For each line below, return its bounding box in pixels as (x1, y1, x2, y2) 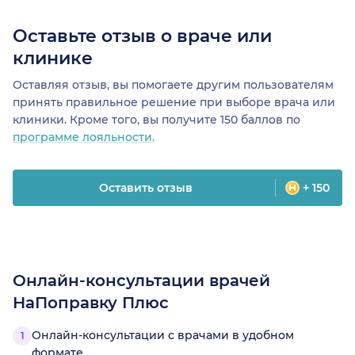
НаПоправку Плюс (13, 293, 169, 313)
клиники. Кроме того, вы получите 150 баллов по (13, 113, 300, 128)
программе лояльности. (13, 130, 155, 145)
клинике (13, 48, 93, 70)
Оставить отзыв (98, 181, 193, 196)
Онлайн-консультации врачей (13, 271, 270, 291)
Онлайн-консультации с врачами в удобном (32, 328, 294, 343)
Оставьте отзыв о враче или (13, 25, 272, 48)
